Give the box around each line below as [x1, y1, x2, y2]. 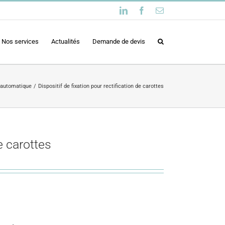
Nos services [2, 37, 39, 45]
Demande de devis [92, 37, 145, 45]
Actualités [51, 37, 80, 45]
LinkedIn [127, 6, 156, 14]
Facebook [145, 6, 176, 14]
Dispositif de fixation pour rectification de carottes [38, 82, 164, 89]
